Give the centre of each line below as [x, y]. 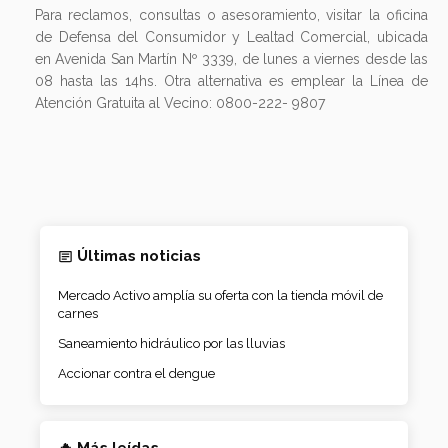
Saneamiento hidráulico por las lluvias [171, 344]
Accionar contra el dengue [136, 374]
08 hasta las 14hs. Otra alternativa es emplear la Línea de [231, 81]
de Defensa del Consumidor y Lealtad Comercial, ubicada [231, 37]
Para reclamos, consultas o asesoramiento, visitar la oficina [231, 15]
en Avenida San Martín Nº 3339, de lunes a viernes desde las [231, 59]
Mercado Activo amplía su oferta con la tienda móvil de [220, 296]
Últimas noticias [139, 256]
